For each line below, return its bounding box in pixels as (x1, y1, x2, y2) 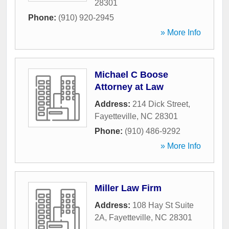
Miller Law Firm (95, 183, 162, 194)
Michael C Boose (95, 70, 168, 80)
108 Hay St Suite (132, 201, 194, 210)
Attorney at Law (95, 82, 164, 93)
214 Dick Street (132, 100, 188, 109)
